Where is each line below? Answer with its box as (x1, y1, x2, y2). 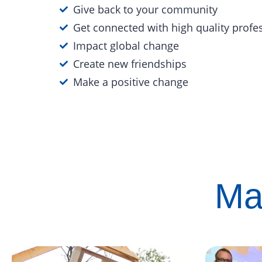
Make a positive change (73, 74, 188, 89)
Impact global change (73, 38, 179, 53)
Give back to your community (73, 2, 218, 16)
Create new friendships (73, 56, 187, 71)
